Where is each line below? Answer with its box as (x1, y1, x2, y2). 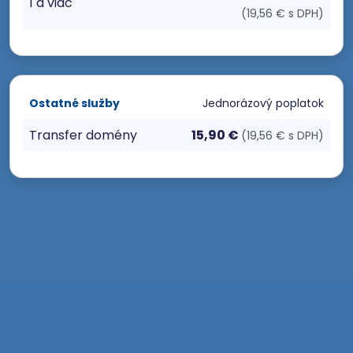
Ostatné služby (29, 95, 120, 111)
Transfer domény (29, 126, 137, 144)
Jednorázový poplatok (203, 95, 324, 111)
